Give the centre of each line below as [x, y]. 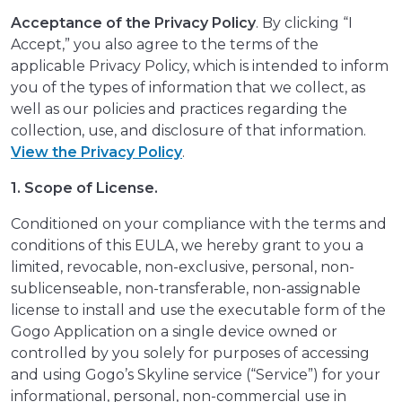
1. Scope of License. [84, 188]
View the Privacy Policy [96, 153]
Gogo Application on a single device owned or [174, 332]
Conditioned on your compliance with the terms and [199, 224]
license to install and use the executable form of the [198, 310]
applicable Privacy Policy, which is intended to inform [200, 66]
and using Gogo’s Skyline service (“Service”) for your [196, 375]
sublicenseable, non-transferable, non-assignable [186, 289]
